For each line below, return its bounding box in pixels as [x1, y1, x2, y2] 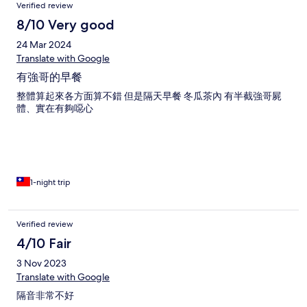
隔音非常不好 [16, 289, 74, 302]
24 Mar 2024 [16, 38, 71, 51]
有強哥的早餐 [16, 71, 82, 84]
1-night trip [30, 177, 71, 188]
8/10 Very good [16, 16, 114, 34]
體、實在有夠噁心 [16, 102, 93, 115]
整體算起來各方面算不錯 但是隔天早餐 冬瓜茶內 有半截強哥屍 [16, 90, 282, 103]
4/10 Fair [16, 235, 71, 252]
